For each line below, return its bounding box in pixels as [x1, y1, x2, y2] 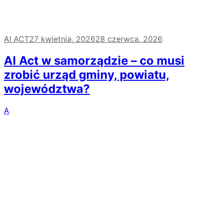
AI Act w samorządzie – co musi [4, 54, 184, 68]
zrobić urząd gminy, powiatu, [4, 68, 169, 82]
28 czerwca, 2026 [95, 34, 163, 44]
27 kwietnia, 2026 [29, 34, 95, 44]
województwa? [4, 82, 90, 96]
